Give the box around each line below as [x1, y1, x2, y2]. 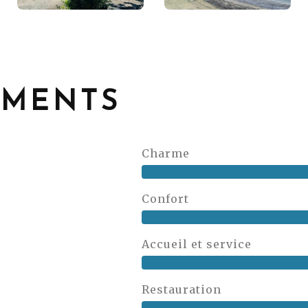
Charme [142, 146, 190, 160]
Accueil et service [142, 237, 252, 251]
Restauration [142, 283, 222, 296]
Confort [142, 192, 190, 206]
